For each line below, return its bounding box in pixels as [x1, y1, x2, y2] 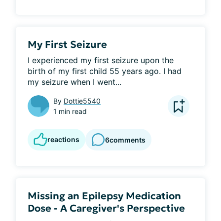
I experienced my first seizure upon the [28, 55, 174, 65]
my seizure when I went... [28, 77, 121, 87]
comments [110, 135, 146, 144]
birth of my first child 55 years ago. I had [28, 66, 182, 76]
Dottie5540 [64, 97, 101, 105]
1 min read [53, 107, 87, 115]
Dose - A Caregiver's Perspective [28, 202, 185, 215]
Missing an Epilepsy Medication [28, 189, 181, 202]
